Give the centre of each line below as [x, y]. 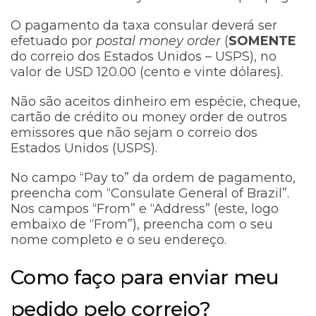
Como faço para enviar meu [145, 278]
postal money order [160, 41]
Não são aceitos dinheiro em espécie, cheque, [156, 102]
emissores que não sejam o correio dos [134, 133]
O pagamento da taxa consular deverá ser [144, 26]
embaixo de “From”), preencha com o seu [142, 225]
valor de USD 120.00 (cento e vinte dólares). [148, 72]
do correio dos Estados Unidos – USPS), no [144, 57]
